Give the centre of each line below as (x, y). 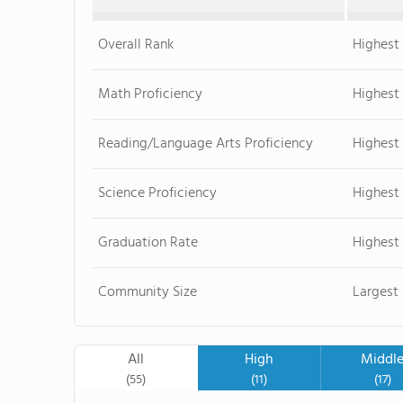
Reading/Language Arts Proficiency (206, 144)
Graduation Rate (148, 243)
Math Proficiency (151, 94)
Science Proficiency (158, 193)
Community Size (148, 292)
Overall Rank (136, 45)
